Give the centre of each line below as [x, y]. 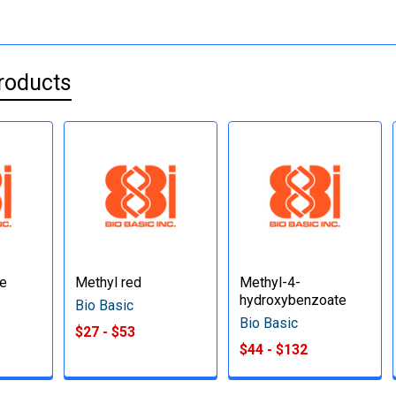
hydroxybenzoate [293, 300]
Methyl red [109, 282]
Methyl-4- [270, 282]
